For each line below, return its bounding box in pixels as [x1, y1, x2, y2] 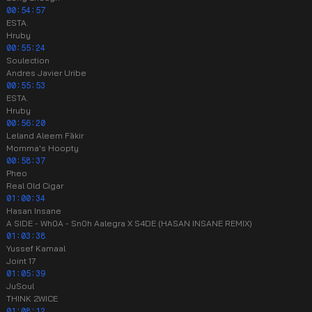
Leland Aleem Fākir [6, 130, 84, 141]
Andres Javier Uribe [6, 68, 86, 78]
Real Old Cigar [6, 180, 63, 191]
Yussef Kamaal [6, 243, 65, 253]
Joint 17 [6, 256, 36, 266]
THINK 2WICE [6, 293, 58, 304]
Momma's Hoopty [6, 143, 79, 153]
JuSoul [6, 281, 34, 291]
